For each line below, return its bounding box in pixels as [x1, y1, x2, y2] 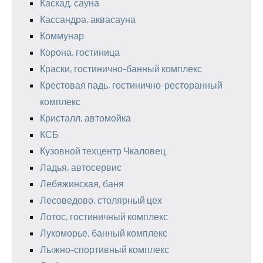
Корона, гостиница [40, 46, 120, 58]
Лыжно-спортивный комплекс [40, 244, 169, 255]
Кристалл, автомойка [40, 112, 131, 123]
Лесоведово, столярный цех [40, 194, 162, 205]
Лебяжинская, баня [40, 178, 124, 189]
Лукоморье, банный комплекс [40, 227, 167, 238]
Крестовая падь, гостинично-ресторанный [40, 79, 222, 90]
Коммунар [40, 30, 84, 41]
